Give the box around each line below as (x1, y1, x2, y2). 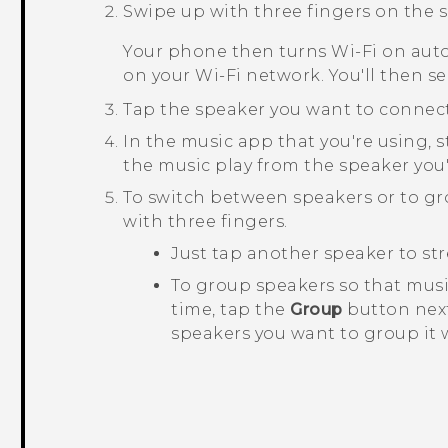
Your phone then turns (123, 42, 332, 62)
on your (123, 66, 196, 86)
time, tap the (171, 300, 291, 320)
